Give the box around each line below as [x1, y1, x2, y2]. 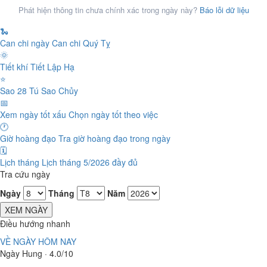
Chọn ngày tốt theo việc [69, 108, 158, 120]
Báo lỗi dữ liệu [199, 4, 249, 15]
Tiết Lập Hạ [30, 61, 74, 73]
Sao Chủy [41, 85, 78, 97]
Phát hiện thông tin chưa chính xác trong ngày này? [18, 4, 200, 15]
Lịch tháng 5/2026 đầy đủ [42, 156, 138, 168]
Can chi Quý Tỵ [52, 37, 110, 49]
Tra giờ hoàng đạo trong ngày [58, 132, 170, 144]
